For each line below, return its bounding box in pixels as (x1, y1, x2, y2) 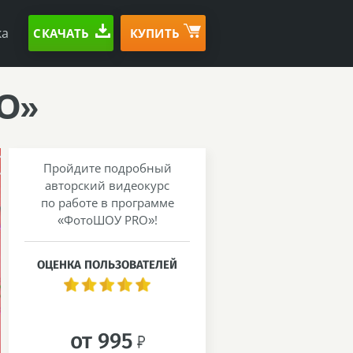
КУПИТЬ (130, 25, 180, 41)
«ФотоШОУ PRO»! (57, 212, 158, 228)
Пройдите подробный (43, 160, 172, 176)
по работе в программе (40, 195, 174, 210)
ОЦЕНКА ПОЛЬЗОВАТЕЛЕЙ (37, 258, 177, 272)
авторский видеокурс (45, 177, 169, 193)
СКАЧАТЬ (33, 25, 90, 41)
